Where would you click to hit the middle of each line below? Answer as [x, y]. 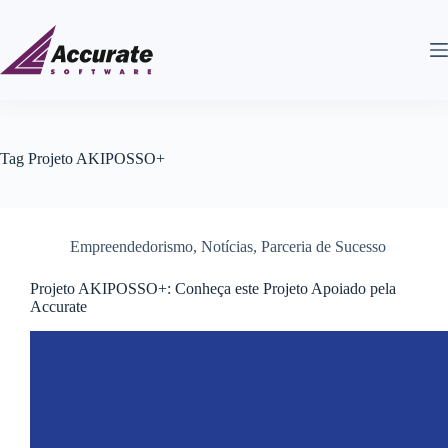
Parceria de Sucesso [323, 246]
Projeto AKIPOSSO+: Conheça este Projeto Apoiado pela [213, 288]
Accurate [58, 306]
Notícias [227, 246]
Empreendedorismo [131, 246]
